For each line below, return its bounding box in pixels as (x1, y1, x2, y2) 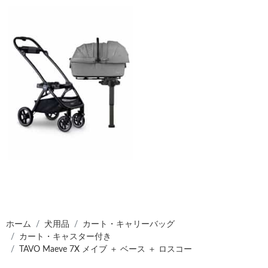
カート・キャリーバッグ (83, 220, 175, 229)
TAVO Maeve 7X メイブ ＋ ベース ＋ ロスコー (19, 245, 192, 254)
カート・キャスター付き (19, 233, 111, 242)
